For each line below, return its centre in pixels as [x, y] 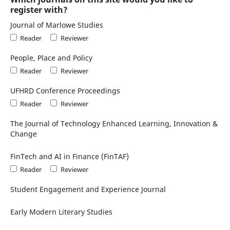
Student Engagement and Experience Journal [88, 189]
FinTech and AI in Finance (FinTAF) [69, 156]
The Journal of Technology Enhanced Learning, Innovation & [114, 123]
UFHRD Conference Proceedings [65, 90]
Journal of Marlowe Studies [56, 25]
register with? [39, 9]
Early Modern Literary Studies [61, 212]
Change [23, 133]
